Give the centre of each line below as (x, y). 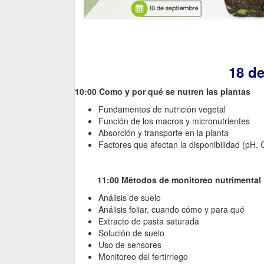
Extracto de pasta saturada (149, 221)
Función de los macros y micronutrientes (174, 121)
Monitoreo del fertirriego (143, 257)
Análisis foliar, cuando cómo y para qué (171, 209)
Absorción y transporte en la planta (164, 133)
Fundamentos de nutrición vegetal (162, 109)
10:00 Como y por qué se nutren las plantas (163, 92)
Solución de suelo (131, 233)
